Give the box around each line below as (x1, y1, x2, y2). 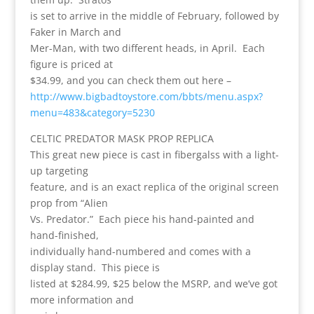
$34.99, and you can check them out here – (29, 73, 231, 87)
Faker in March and (29, 25, 121, 39)
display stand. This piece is (29, 260, 160, 274)
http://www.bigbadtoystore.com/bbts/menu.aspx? (29, 89, 263, 103)
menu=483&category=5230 (29, 105, 155, 119)
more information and (29, 292, 134, 306)
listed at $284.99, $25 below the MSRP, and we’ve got (29, 276, 278, 290)
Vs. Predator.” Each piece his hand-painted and (29, 212, 254, 226)
